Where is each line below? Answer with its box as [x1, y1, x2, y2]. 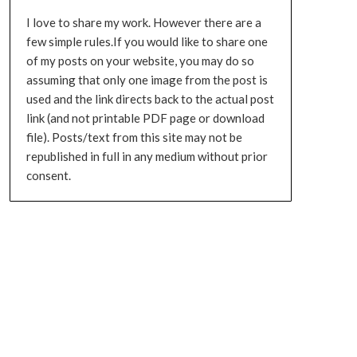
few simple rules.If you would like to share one [25, 34, 268, 49]
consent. [25, 168, 71, 182]
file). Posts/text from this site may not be [25, 130, 242, 144]
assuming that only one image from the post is [25, 73, 268, 87]
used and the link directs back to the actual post [25, 92, 274, 106]
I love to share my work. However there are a [25, 15, 261, 29]
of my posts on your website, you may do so [25, 53, 254, 68]
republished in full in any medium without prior [25, 149, 268, 163]
